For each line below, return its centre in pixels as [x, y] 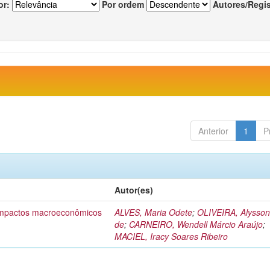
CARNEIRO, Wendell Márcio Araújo [196, 224]
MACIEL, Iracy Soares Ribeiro [171, 236]
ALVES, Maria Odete [154, 212]
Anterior [213, 131]
